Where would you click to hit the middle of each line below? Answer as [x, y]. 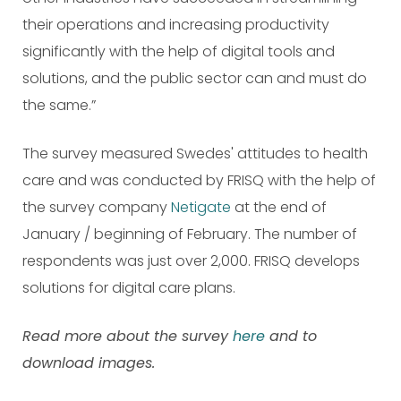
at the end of [279, 207]
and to [291, 336]
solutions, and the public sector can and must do [195, 78]
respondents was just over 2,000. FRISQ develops [191, 261]
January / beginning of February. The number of [190, 234]
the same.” [59, 105]
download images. [89, 363]
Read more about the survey [128, 336]
